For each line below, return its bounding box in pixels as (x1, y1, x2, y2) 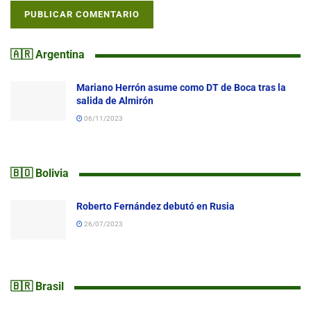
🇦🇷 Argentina (10, 47, 85, 61)
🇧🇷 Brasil (10, 279, 64, 293)
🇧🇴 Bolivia (10, 166, 69, 180)
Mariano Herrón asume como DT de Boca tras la (76, 81, 286, 93)
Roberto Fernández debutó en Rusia (76, 200, 235, 212)
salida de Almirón (76, 94, 153, 106)
